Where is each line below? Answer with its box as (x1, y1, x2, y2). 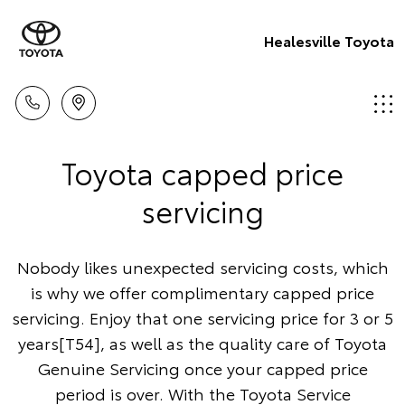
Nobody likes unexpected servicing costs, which (16, 255, 389, 278)
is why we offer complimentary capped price (31, 280, 374, 304)
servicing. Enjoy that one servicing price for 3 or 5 (12, 306, 393, 329)
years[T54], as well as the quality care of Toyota (18, 331, 387, 354)
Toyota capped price (61, 152, 344, 193)
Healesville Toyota (264, 29, 394, 51)
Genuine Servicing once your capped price (37, 356, 368, 380)
